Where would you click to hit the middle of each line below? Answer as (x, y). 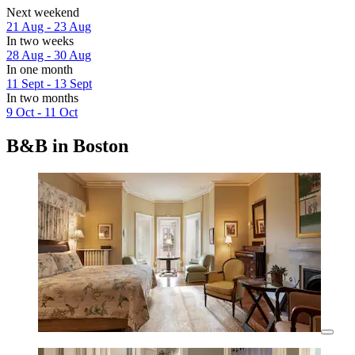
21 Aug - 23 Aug (49, 26)
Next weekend (43, 12)
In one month (40, 69)
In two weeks (40, 40)
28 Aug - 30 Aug (49, 55)
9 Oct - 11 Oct (42, 112)
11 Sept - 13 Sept (49, 83)
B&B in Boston (67, 145)
